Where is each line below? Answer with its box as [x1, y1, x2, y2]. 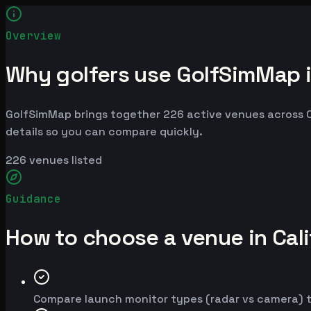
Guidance [6, 191, 61, 206]
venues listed [26, 152, 102, 167]
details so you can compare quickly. [6, 124, 203, 139]
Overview [6, 28, 61, 43]
